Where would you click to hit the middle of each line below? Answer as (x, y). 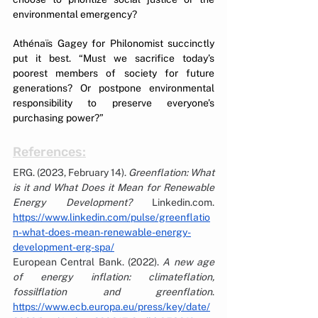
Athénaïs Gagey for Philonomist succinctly (114, 43)
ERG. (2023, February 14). (71, 172)
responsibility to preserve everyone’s (114, 103)
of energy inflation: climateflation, (114, 276)
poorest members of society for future (114, 73)
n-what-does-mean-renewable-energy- (102, 232)
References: (49, 152)
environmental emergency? (75, 14)
